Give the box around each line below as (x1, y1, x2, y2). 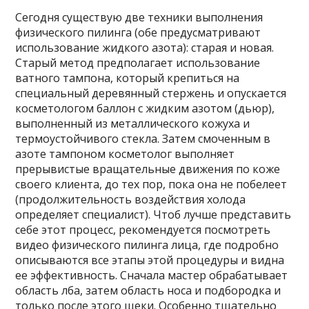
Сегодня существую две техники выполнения (15, 10, 263, 25)
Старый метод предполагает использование (15, 55, 261, 70)
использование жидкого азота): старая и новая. (15, 40, 275, 55)
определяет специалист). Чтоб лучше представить (15, 207, 292, 222)
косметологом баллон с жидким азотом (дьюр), (15, 101, 275, 116)
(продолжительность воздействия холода (15, 192, 246, 207)
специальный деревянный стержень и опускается (15, 86, 287, 101)
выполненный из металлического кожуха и (15, 116, 250, 131)
